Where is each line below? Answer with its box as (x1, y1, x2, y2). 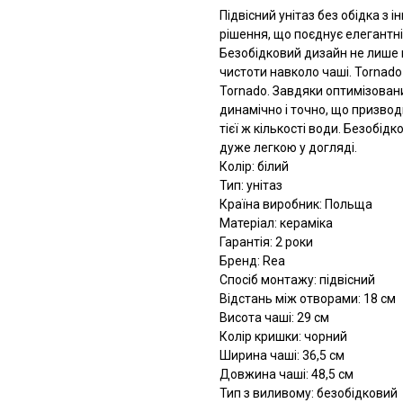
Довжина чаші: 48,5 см (219, 367, 354, 382)
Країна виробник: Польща (219, 197, 372, 212)
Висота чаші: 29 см (219, 310, 329, 326)
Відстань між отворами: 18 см (219, 291, 396, 307)
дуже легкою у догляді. (219, 140, 357, 156)
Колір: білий (219, 159, 289, 175)
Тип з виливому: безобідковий (219, 386, 398, 401)
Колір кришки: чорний (219, 329, 347, 345)
